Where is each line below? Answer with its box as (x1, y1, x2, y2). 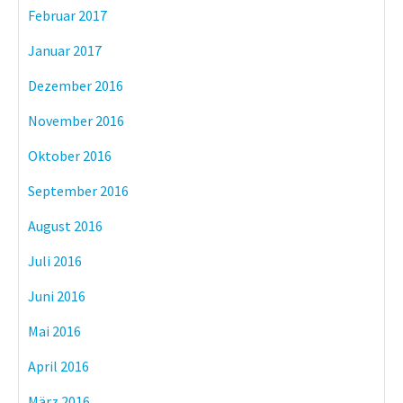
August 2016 (28, 216, 103, 235)
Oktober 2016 (28, 146, 112, 165)
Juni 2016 (28, 286, 85, 305)
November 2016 (28, 111, 124, 130)
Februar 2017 (28, 5, 107, 24)
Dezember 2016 (28, 76, 123, 94)
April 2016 (28, 356, 89, 375)
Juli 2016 (28, 251, 82, 270)
